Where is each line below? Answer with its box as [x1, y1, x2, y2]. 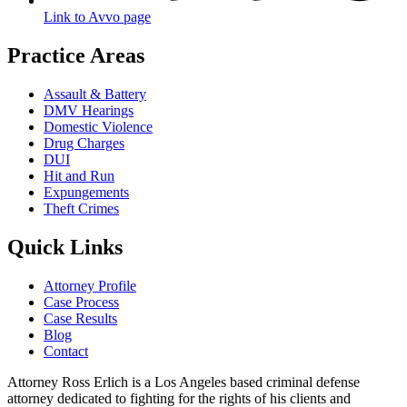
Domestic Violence [44, 119, 153, 135]
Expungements [44, 184, 129, 201]
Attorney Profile [44, 277, 136, 293]
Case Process [44, 293, 119, 310]
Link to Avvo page [44, 9, 151, 25]
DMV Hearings [44, 103, 134, 119]
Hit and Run [44, 168, 114, 184]
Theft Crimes [44, 201, 119, 217]
